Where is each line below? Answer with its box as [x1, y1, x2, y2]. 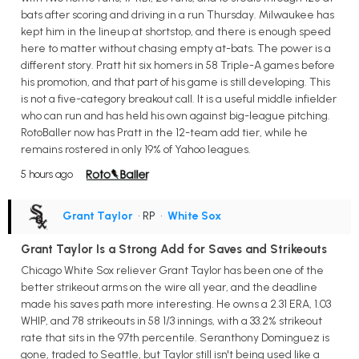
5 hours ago [21, 167, 73, 180]
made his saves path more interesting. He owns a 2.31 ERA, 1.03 [21, 296, 331, 311]
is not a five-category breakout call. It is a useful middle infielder [21, 91, 337, 106]
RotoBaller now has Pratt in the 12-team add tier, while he [21, 125, 308, 139]
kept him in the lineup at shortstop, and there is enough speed [21, 24, 331, 38]
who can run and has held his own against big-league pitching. [21, 108, 330, 123]
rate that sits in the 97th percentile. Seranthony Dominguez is [21, 330, 329, 345]
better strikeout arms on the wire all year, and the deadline [21, 280, 317, 294]
